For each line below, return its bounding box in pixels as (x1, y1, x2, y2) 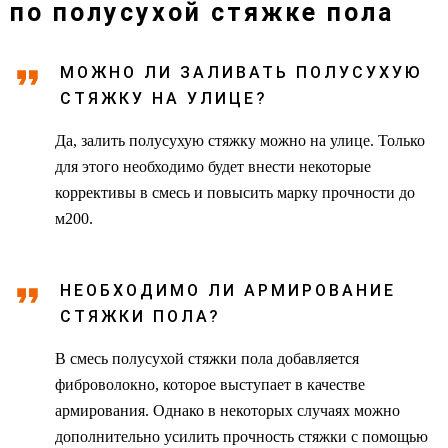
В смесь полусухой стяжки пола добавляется (55, 349, 359, 367)
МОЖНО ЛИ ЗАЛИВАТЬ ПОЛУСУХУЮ (60, 62, 423, 82)
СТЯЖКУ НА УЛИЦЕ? (60, 88, 268, 108)
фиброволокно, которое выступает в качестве (55, 375, 365, 393)
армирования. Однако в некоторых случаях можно (55, 401, 400, 419)
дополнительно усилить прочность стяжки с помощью (55, 427, 428, 445)
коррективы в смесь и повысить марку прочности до (55, 183, 415, 201)
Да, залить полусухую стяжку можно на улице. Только (55, 131, 425, 149)
